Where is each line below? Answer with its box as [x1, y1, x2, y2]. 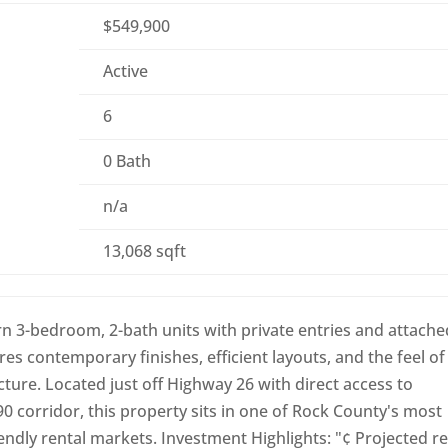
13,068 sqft [103, 240, 187, 263]
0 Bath [103, 150, 152, 173]
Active [103, 60, 149, 83]
